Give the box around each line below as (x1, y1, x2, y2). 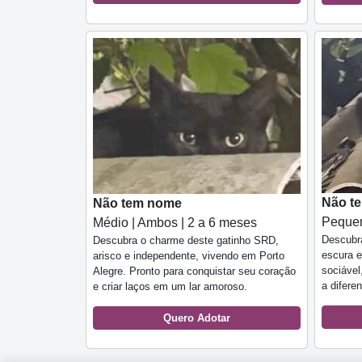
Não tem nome (93, 196, 182, 210)
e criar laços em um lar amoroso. (93, 280, 247, 293)
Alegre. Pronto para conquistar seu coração (93, 264, 296, 277)
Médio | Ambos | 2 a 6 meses (93, 215, 257, 229)
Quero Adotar (163, 311, 230, 324)
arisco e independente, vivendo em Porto (93, 249, 284, 262)
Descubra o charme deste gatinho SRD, (93, 234, 279, 246)
